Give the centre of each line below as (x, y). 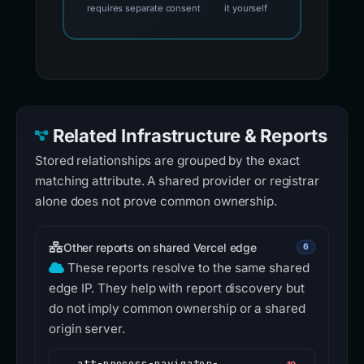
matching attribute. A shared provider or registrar (178, 181)
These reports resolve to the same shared (188, 268)
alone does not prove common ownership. (156, 201)
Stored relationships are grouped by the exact (168, 161)
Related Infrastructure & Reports (190, 136)
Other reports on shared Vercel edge (160, 247)
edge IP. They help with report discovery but (177, 288)
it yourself (246, 9)
